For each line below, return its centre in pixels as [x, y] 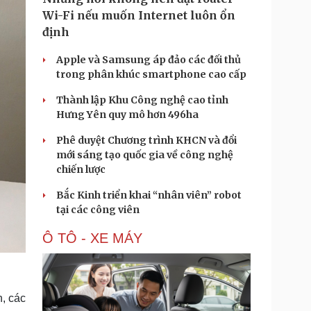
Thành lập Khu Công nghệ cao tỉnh [142, 100]
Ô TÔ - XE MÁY [92, 238]
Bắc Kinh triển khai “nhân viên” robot [149, 195]
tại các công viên [98, 210]
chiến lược [81, 169]
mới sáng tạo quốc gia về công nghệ [145, 155]
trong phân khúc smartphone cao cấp [151, 74]
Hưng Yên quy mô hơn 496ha [127, 115]
